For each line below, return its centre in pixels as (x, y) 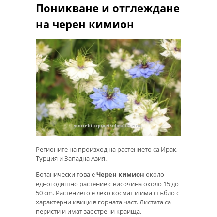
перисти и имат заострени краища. (89, 211)
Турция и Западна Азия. (71, 159)
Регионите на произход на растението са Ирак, (107, 149)
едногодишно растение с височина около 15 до (107, 184)
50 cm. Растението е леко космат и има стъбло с (108, 193)
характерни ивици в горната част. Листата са (103, 202)
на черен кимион (85, 24)
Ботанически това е (66, 175)
